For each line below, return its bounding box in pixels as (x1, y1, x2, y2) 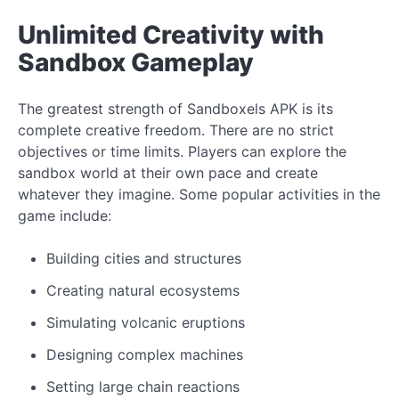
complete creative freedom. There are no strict (18, 120, 334, 139)
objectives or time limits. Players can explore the (18, 142, 346, 160)
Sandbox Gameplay (18, 46, 254, 77)
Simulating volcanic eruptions (46, 313, 245, 331)
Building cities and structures (46, 248, 241, 267)
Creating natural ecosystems (46, 281, 240, 299)
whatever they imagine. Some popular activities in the (18, 184, 380, 203)
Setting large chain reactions (46, 377, 240, 395)
